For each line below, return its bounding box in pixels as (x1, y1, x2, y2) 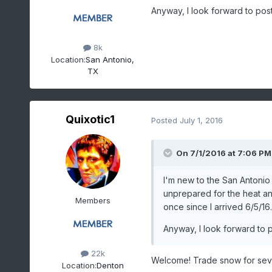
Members (75, 195, 110, 206)
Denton (96, 260, 124, 270)
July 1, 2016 (179, 115, 223, 125)
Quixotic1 (66, 113, 115, 126)
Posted (151, 115, 180, 125)
